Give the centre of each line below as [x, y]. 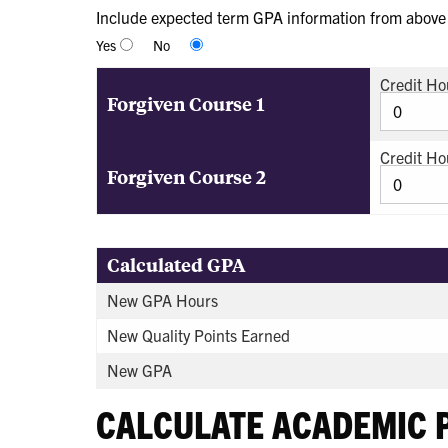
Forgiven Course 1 [186, 103]
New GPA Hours [162, 299]
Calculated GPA [176, 264]
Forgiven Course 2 [186, 176]
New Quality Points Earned [198, 334]
